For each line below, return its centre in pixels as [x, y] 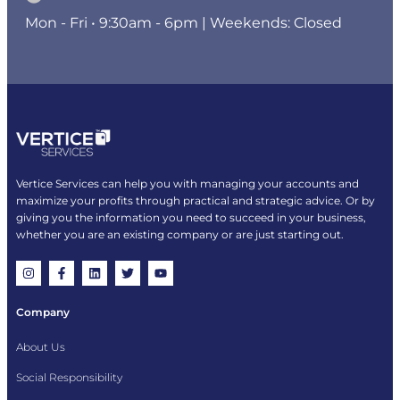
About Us [41, 347]
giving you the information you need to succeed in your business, [191, 218]
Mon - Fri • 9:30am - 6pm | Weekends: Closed [183, 22]
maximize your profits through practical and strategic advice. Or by [196, 201]
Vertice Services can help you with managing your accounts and [187, 184]
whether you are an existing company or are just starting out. [180, 235]
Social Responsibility [69, 378]
